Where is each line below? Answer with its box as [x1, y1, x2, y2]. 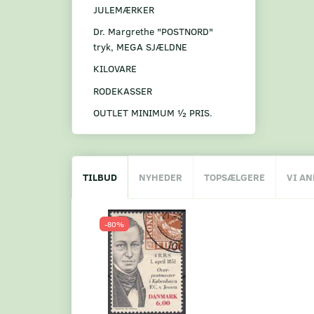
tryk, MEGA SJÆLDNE [93, 40, 187, 54]
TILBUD [83, 170, 117, 184]
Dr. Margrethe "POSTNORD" [93, 25, 213, 39]
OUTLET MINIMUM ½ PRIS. [93, 106, 212, 120]
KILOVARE [93, 62, 137, 76]
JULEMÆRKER [93, 3, 154, 17]
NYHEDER [139, 170, 182, 184]
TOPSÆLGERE [204, 170, 265, 184]
